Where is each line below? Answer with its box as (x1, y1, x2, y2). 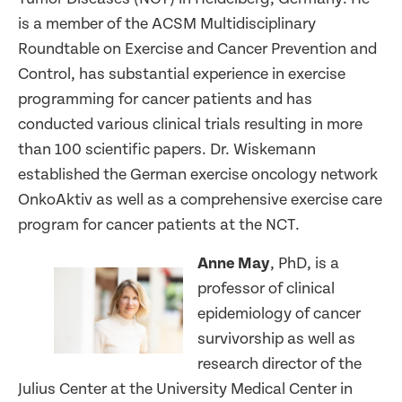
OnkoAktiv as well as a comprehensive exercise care (18, 190, 382, 210)
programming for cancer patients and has (18, 90, 312, 109)
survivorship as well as (197, 328, 355, 348)
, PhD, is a (270, 253, 339, 273)
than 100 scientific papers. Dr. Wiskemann (18, 140, 316, 160)
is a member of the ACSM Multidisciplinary (18, 14, 316, 34)
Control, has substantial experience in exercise (18, 65, 345, 84)
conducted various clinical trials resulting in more (18, 115, 363, 135)
